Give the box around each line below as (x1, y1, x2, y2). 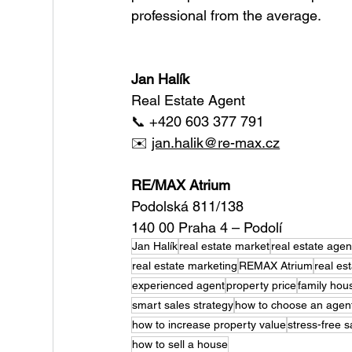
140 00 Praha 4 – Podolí (131, 219, 283, 236)
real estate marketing (132, 259, 238, 273)
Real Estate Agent (131, 92, 246, 109)
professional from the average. (131, 7, 322, 24)
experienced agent (132, 279, 225, 292)
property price (226, 279, 297, 292)
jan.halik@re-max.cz (152, 134, 280, 152)
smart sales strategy (132, 299, 234, 312)
